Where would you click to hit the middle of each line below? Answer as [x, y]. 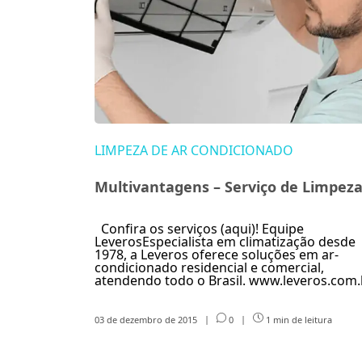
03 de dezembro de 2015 [147, 319]
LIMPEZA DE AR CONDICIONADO [194, 150]
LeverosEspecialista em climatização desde [225, 241]
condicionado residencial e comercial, [209, 267]
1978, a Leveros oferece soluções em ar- [217, 254]
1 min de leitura [297, 319]
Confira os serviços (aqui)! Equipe [199, 228]
